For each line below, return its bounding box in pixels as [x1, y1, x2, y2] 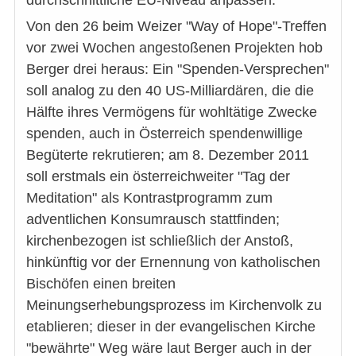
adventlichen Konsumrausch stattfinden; [26, 211, 280, 228]
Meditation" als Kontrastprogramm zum [26, 190, 273, 207]
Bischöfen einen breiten [26, 276, 176, 292]
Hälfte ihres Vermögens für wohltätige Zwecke [26, 104, 317, 121]
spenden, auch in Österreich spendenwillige [26, 126, 303, 142]
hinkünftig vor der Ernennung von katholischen [26, 254, 320, 271]
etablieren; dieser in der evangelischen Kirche [26, 319, 315, 335]
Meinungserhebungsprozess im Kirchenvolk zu [26, 297, 322, 314]
